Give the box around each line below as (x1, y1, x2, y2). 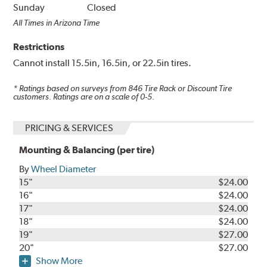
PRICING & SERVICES (25, 122, 114, 133)
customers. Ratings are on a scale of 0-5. (13, 92, 155, 102)
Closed (87, 2, 117, 14)
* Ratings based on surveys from (13, 83, 129, 94)
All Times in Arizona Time (13, 18, 100, 28)
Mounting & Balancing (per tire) (19, 144, 155, 156)
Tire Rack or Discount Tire (142, 83, 232, 94)
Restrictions (13, 41, 65, 53)
